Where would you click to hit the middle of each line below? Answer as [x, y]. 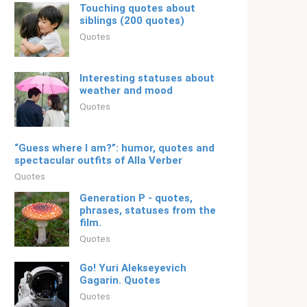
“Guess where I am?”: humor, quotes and [114, 148]
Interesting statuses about [147, 78]
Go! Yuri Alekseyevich [133, 268]
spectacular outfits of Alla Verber [98, 160]
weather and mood [126, 90]
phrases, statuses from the [148, 210]
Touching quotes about [137, 8]
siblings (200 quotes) [132, 21]
